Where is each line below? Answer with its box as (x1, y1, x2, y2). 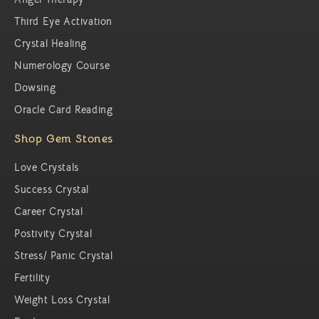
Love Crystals (14, 160, 79, 174)
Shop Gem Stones (14, 131, 113, 146)
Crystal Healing (14, 36, 87, 50)
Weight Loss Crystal (14, 293, 110, 306)
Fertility (14, 271, 51, 284)
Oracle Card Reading (14, 103, 113, 116)
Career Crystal (14, 204, 83, 218)
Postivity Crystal (14, 226, 93, 240)
